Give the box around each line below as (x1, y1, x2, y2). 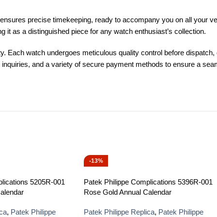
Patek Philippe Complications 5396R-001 (84, 178, 213, 186)
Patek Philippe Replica (84, 208, 155, 216)
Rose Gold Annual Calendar (84, 188, 171, 196)
